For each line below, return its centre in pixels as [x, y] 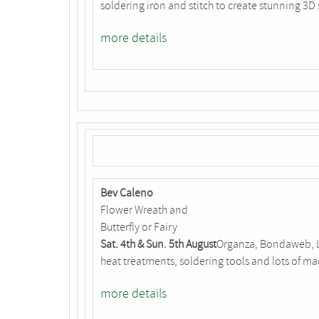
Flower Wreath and [144, 210]
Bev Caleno [127, 193]
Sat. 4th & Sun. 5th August [158, 245]
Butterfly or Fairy [139, 228]
